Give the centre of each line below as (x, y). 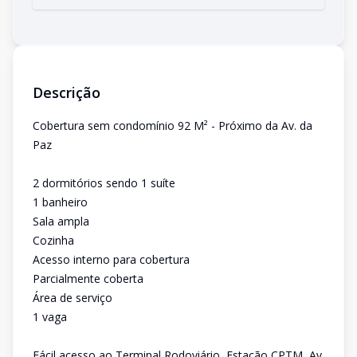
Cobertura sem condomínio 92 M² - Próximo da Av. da (173, 126)
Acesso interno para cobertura (111, 259)
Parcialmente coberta (88, 279)
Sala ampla (61, 221)
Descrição (67, 92)
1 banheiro (60, 202)
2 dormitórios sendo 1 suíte (104, 183)
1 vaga (50, 317)
